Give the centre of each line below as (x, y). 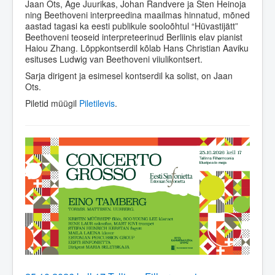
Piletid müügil (52, 103)
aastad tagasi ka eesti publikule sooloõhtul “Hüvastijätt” (132, 25)
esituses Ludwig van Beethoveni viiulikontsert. (114, 59)
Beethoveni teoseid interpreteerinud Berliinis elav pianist (134, 37)
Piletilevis (97, 103)
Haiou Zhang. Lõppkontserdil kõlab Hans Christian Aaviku (137, 48)
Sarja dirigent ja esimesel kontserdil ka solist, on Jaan (129, 75)
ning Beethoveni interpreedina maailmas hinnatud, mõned (137, 14)
